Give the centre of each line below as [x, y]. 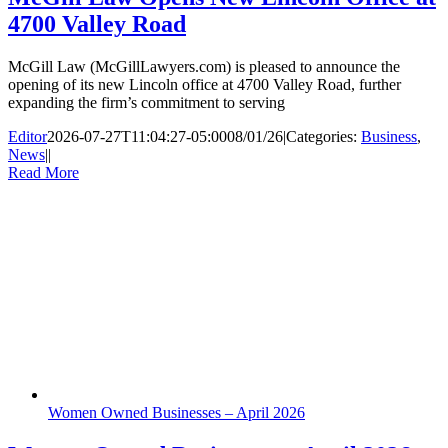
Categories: [323, 136]
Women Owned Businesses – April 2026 [176, 412]
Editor [27, 136]
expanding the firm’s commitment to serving [146, 102]
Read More [43, 172]
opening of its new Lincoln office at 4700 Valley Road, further [204, 84]
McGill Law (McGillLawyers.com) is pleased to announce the [204, 66]
